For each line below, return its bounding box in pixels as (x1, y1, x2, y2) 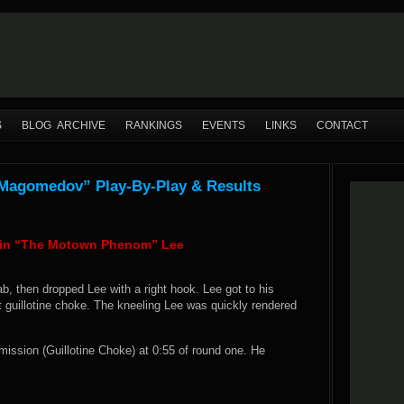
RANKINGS (125, 119, 182, 132)
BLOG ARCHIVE (22, 119, 106, 132)
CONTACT (317, 119, 368, 132)
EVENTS (202, 119, 245, 132)
